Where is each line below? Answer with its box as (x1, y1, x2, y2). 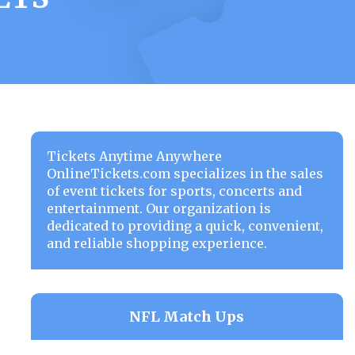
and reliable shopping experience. (46, 235, 267, 251)
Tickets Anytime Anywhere (46, 148, 222, 164)
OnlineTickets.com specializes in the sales (46, 166, 323, 181)
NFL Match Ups (129, 307, 245, 326)
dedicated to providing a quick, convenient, (46, 218, 323, 234)
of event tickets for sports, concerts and (46, 183, 302, 199)
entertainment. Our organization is (46, 200, 271, 216)
